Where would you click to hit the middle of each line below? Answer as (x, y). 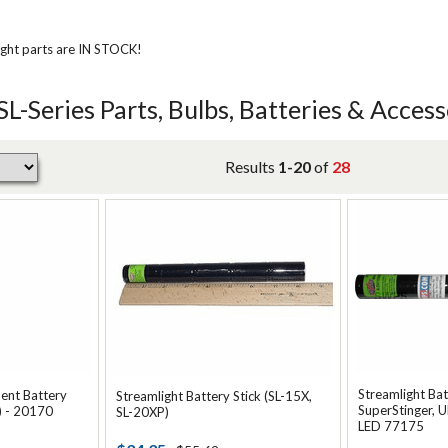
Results (251, 166)
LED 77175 (391, 426)
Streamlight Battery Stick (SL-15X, (214, 396)
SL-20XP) (142, 412)
